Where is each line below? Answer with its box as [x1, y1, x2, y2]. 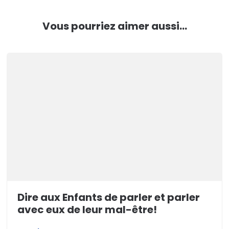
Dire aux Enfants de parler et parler [17, 190, 200, 204]
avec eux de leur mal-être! [17, 202, 157, 217]
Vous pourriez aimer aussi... [42, 19, 187, 34]
